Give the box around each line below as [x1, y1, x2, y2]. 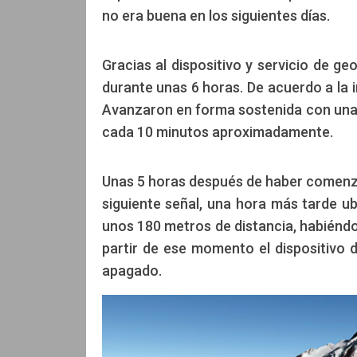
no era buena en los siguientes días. [101, 7, 330, 25]
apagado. [101, 262, 162, 280]
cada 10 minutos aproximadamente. [101, 124, 333, 141]
